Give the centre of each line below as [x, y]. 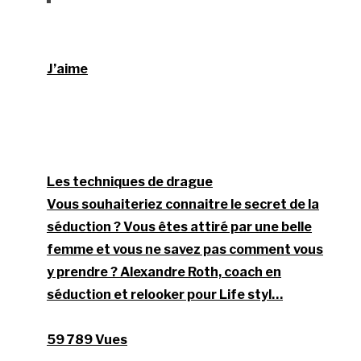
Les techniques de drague [130, 182]
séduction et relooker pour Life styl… [165, 295]
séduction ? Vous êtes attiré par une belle [180, 227]
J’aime [68, 69]
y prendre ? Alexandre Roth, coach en [164, 272]
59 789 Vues [87, 340]
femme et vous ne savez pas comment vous [185, 250]
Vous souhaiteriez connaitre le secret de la [183, 205]
